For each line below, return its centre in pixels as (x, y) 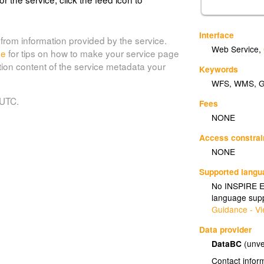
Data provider (226, 229)
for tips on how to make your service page (92, 53)
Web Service (235, 49)
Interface (217, 34)
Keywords (219, 69)
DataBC (228, 243)
